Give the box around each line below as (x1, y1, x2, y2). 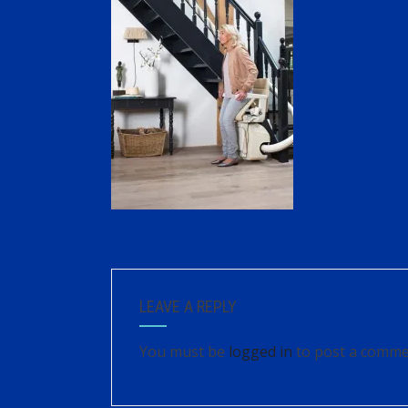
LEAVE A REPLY (139, 297, 237, 316)
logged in (229, 342, 292, 362)
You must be (139, 342, 229, 362)
